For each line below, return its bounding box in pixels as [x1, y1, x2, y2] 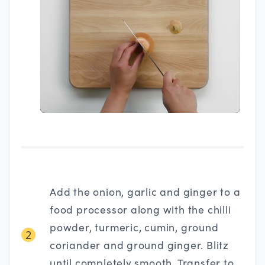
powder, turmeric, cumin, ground [50, 219, 219, 234]
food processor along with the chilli [50, 202, 231, 216]
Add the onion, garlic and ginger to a [50, 184, 241, 199]
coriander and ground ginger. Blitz [50, 237, 229, 252]
